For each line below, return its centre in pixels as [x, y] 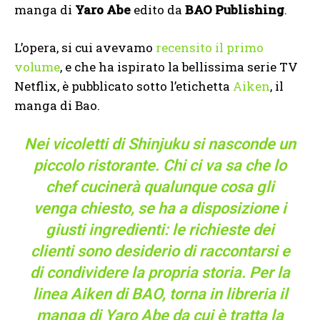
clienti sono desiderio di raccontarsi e [160, 251]
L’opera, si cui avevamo [85, 47]
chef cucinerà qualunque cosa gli [160, 186]
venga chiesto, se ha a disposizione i [160, 208]
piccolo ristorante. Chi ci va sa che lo [160, 165]
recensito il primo [210, 47]
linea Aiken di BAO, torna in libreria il [160, 294]
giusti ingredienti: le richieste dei [160, 229]
